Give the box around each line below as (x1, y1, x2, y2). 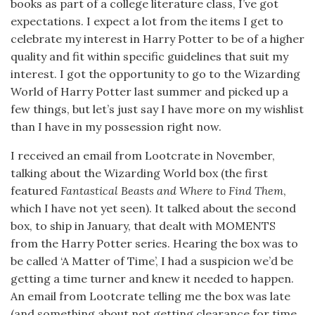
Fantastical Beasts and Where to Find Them (60, 184, 283, 198)
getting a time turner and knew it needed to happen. (11, 271, 294, 286)
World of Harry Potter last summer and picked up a (11, 84, 288, 99)
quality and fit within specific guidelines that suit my (11, 49, 288, 64)
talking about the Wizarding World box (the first (11, 166, 268, 181)
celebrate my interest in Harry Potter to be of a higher (11, 32, 304, 46)
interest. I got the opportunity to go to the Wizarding (11, 67, 300, 82)
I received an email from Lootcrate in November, (11, 148, 275, 163)
